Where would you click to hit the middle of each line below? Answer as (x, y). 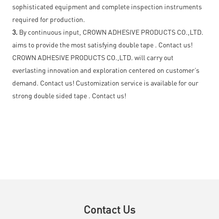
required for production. (49, 19)
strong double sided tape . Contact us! (69, 95)
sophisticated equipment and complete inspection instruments (107, 6)
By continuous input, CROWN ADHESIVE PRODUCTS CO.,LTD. (110, 32)
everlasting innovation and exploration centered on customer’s (106, 70)
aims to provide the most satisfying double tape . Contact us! (102, 44)
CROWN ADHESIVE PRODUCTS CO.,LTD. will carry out (93, 57)
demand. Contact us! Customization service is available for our (105, 82)
